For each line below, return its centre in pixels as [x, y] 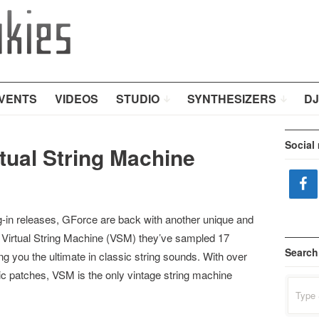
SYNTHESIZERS [231, 99]
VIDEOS [76, 99]
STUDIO [137, 99]
